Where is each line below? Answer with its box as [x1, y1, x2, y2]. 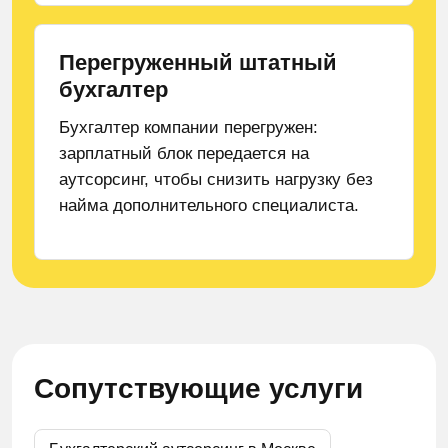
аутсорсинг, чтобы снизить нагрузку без [59, 170, 373, 189]
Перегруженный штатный [59, 50, 337, 75]
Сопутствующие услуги [34, 373, 363, 404]
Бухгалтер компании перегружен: [59, 118, 318, 137]
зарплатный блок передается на [59, 144, 309, 163]
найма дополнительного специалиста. [59, 196, 359, 215]
